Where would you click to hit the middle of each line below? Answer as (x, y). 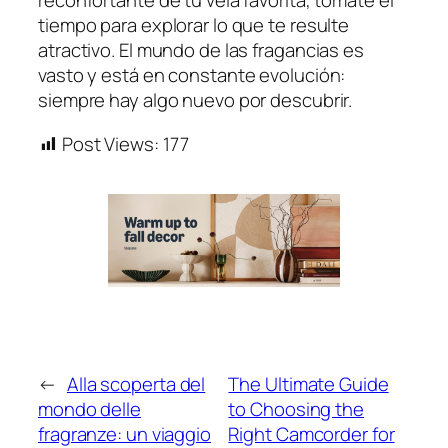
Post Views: (110, 143)
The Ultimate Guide (308, 384)
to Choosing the (296, 409)
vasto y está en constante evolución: (192, 75)
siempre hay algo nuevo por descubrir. (195, 100)
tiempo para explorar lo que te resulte (194, 25)
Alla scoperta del (136, 384)
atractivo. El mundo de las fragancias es (201, 50)
